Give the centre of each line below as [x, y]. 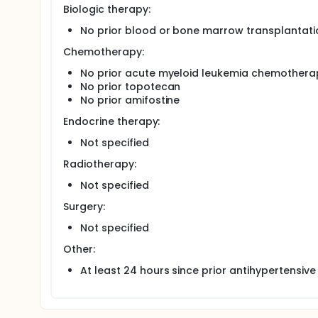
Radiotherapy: [100, 164]
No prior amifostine [130, 100]
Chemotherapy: [104, 52]
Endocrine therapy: [112, 121]
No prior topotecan [131, 87]
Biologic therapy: [107, 9]
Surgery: [84, 207]
